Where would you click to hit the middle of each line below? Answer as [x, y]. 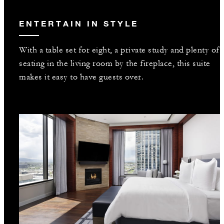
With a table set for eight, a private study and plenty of [119, 50]
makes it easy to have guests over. [81, 77]
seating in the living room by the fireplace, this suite [115, 63]
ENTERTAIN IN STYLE [79, 23]
